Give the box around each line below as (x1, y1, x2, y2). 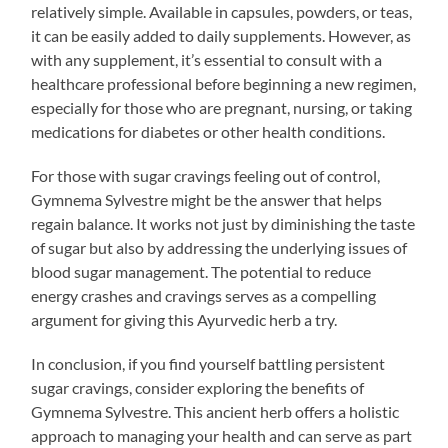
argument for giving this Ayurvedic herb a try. (31, 309, 338, 329)
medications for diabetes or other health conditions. (31, 121, 386, 141)
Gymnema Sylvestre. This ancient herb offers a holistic (31, 401, 400, 421)
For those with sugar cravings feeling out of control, (31, 165, 381, 185)
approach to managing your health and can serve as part (31, 425, 413, 445)
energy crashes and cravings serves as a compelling (31, 285, 377, 305)
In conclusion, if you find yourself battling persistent (31, 353, 386, 373)
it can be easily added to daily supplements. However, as (31, 25, 412, 45)
